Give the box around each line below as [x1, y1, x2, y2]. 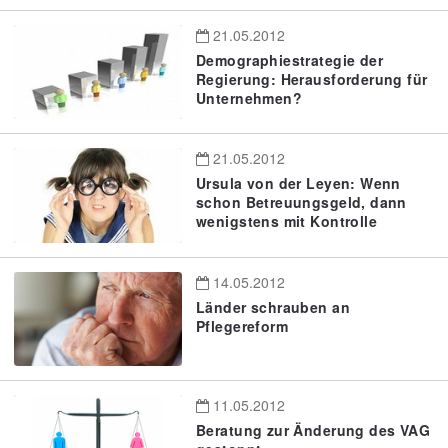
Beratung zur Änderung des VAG [196, 420, 431, 441]
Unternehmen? [196, 87, 303, 108]
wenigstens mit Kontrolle [196, 211, 378, 232]
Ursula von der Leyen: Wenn [196, 173, 401, 194]
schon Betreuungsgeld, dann [196, 192, 407, 213]
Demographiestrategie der [196, 49, 384, 70]
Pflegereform [196, 315, 289, 336]
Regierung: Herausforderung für [196, 68, 428, 89]
